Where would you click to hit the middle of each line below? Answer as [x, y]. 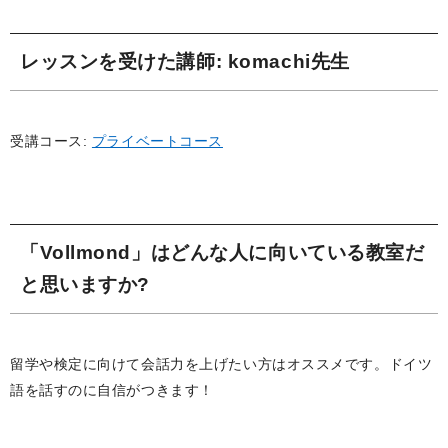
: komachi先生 [282, 61]
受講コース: [51, 141]
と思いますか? [85, 284]
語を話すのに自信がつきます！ [112, 390]
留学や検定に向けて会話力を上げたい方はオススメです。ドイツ [221, 364]
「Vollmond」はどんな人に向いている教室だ [222, 252]
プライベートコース [157, 141]
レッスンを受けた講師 [118, 61]
